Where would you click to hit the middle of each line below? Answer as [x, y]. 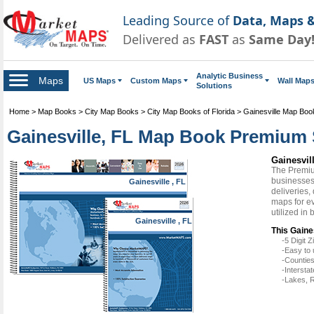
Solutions [214, 85]
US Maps [100, 80]
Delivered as [161, 39]
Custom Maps [156, 80]
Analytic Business [230, 75]
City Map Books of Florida [191, 111]
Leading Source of [178, 20]
